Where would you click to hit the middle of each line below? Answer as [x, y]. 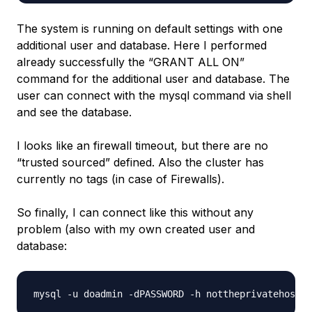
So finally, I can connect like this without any [135, 212]
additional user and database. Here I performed [142, 45]
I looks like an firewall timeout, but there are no [142, 146]
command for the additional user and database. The [153, 79]
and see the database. [74, 112]
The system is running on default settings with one [150, 29]
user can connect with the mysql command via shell [154, 95]
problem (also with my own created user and [136, 229]
